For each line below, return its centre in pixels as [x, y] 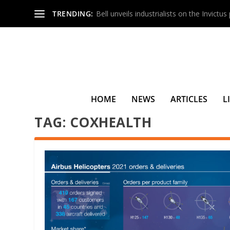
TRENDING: [73, 13]
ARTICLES [189, 99]
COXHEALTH [111, 122]
